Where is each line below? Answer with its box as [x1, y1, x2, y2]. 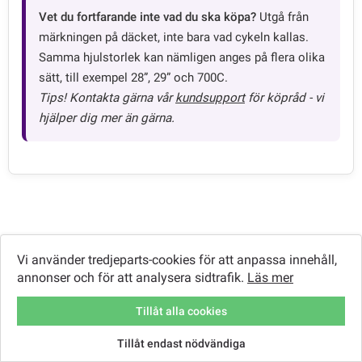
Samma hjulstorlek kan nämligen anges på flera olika [39, 50, 325, 65]
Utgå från [256, 10, 309, 25]
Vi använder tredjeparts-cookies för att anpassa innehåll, [17, 252, 337, 268]
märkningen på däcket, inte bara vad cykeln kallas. [39, 30, 309, 45]
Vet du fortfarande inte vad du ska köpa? [39, 10, 256, 25]
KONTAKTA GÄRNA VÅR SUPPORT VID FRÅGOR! [47, 335, 315, 351]
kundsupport [175, 90, 245, 106]
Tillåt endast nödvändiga [116, 336, 246, 350]
